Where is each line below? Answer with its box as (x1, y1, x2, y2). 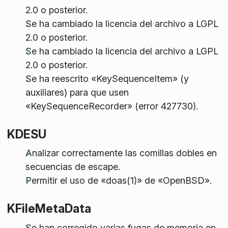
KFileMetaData (7, 201, 91, 216)
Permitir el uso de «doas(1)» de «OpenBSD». (25, 175, 212, 186)
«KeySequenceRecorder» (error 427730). (25, 100, 198, 111)
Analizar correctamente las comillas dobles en (25, 148, 217, 159)
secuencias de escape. (25, 161, 120, 173)
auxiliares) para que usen (25, 87, 129, 98)
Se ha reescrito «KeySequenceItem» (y (25, 73, 189, 84)
